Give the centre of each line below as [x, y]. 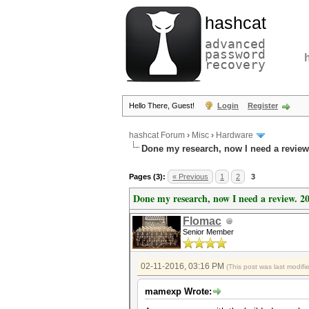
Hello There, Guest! [163, 106]
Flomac [202, 221]
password [235, 54]
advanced [235, 44]
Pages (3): [147, 177]
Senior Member [208, 232]
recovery [235, 64]
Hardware [235, 136]
